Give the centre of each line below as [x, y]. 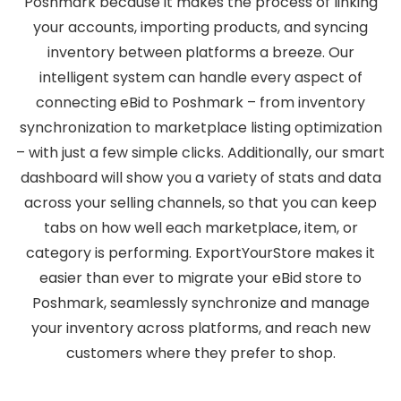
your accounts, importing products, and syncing [200, 27]
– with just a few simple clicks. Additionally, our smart [200, 153]
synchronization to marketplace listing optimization [200, 128]
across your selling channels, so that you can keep [200, 203]
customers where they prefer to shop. [200, 353]
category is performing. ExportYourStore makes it [200, 253]
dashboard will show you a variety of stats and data [200, 178]
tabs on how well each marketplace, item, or [200, 228]
